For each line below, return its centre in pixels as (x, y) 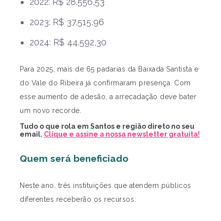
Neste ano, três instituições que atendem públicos (106, 185)
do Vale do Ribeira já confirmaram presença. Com (105, 83)
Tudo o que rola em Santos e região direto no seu (107, 126)
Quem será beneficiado (74, 158)
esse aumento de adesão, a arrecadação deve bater (108, 97)
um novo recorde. (51, 110)
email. (32, 134)
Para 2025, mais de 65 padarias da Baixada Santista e (109, 69)
